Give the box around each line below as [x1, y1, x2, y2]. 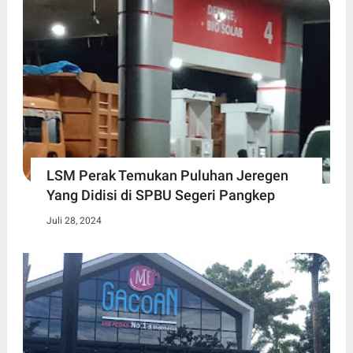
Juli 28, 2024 [46, 214, 102, 226]
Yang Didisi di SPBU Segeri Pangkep [46, 186, 275, 203]
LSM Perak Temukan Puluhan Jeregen [46, 166, 288, 184]
